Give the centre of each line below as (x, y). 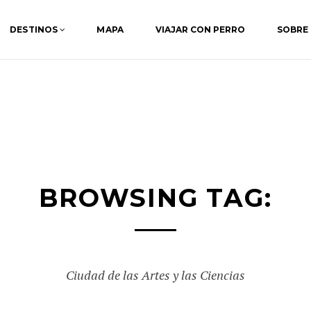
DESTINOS (34, 30)
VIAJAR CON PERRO (200, 30)
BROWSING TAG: (155, 198)
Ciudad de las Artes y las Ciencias (155, 275)
